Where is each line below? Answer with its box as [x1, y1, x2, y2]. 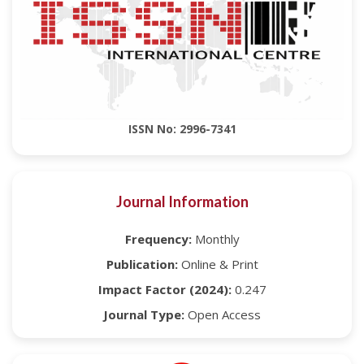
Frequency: [124, 230, 192, 247]
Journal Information [115, 192, 249, 210]
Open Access [184, 305, 261, 323]
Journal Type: [103, 305, 184, 323]
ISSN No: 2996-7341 [128, 121, 236, 137]
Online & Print [177, 255, 258, 272]
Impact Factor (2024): [97, 280, 232, 297]
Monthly [191, 230, 240, 247]
